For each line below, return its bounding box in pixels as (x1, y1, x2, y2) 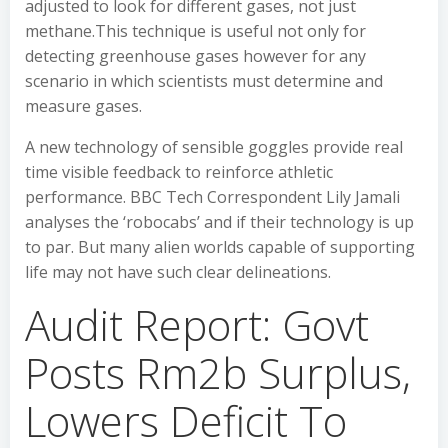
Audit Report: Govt (25, 296, 369, 353)
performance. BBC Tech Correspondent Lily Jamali (25, 186, 400, 208)
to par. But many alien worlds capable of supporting (25, 236, 415, 258)
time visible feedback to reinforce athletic (25, 161, 333, 183)
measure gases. (25, 95, 142, 117)
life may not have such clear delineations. (25, 261, 331, 283)
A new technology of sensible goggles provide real (25, 136, 403, 158)
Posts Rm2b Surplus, (25, 344, 411, 401)
